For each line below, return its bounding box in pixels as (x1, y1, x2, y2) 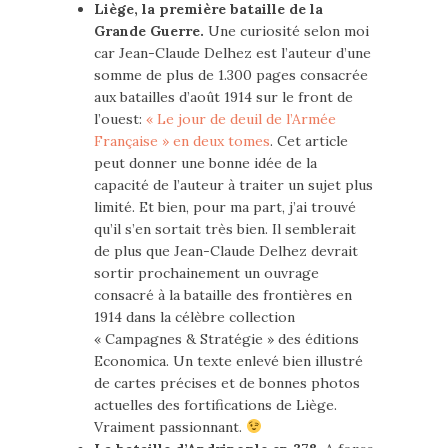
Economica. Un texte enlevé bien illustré (94, 352, 363, 370)
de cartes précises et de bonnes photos (94, 374, 360, 392)
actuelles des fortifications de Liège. (94, 396, 337, 414)
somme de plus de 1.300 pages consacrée (94, 66, 368, 84)
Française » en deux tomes (94, 132, 270, 150)
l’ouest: (94, 110, 146, 128)
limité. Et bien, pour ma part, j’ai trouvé (94, 198, 356, 216)
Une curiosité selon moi (204, 22, 369, 40)
